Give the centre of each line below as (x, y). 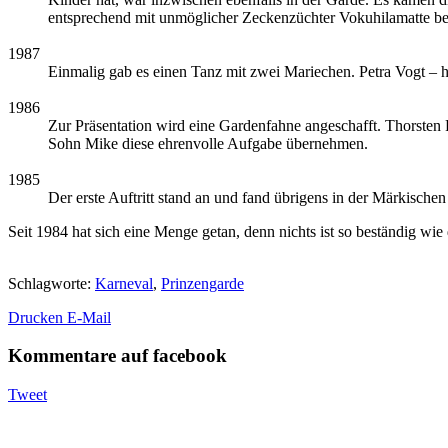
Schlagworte (47, 283)
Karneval (124, 283)
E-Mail (89, 317)
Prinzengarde (202, 283)
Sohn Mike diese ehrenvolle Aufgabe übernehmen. (208, 143)
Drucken (37, 317)
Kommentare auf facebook (117, 356)
